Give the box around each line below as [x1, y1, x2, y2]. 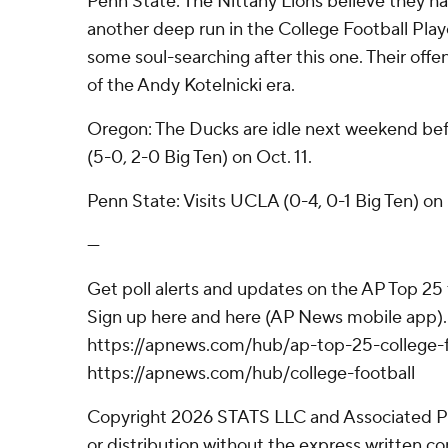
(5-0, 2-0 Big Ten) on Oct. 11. [87, 146, 312, 169]
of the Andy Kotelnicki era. [87, 74, 295, 97]
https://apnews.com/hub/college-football [87, 362, 415, 385]
